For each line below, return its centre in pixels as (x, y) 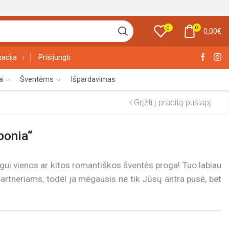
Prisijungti (54, 58)
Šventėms (37, 79)
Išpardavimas (93, 79)
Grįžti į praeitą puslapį (173, 102)
